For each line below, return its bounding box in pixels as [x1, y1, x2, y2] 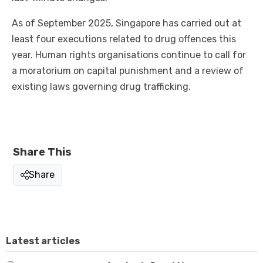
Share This [13, 146, 72, 159]
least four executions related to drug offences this [12, 33, 236, 45]
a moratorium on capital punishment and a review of [12, 65, 244, 77]
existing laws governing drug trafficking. [12, 81, 191, 93]
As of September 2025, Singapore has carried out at [12, 18, 241, 29]
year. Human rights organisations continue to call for [12, 49, 246, 61]
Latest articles [6, 235, 80, 247]
